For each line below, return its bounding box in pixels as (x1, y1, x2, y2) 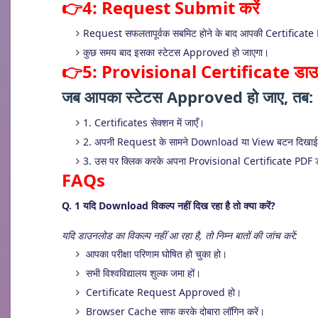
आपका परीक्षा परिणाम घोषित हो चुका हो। (83, 247, 227, 261)
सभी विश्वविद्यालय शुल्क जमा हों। (83, 266, 201, 280)
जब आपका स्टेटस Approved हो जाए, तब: (62, 86, 313, 107)
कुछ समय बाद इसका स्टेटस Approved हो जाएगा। (83, 45, 269, 59)
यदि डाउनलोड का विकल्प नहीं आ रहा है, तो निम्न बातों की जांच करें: (62, 229, 297, 242)
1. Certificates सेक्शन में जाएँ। (83, 116, 204, 129)
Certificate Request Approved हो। (83, 285, 241, 299)
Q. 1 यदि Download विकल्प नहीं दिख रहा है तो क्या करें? (62, 199, 275, 212)
